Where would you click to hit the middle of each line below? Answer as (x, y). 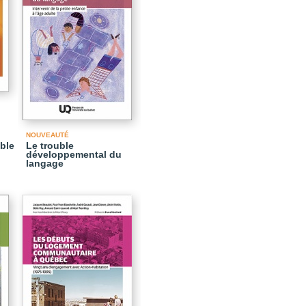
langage (45, 163)
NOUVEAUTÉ (47, 135)
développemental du (74, 154)
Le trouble (50, 145)
